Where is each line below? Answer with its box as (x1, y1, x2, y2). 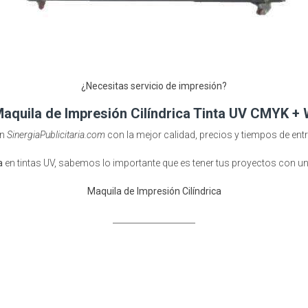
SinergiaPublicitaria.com (7, 129, 105, 140)
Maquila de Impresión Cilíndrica (87, 186, 221, 197)
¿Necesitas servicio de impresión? (81, 80, 227, 91)
